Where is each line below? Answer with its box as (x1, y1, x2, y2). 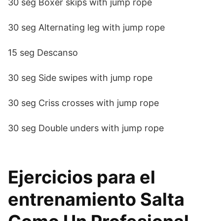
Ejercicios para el (8, 166, 155, 188)
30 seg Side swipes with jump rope (8, 73, 152, 83)
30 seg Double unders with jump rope (8, 123, 164, 133)
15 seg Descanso (8, 47, 78, 58)
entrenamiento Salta (8, 188, 184, 210)
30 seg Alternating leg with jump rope (8, 22, 165, 33)
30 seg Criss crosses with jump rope (8, 98, 159, 108)
